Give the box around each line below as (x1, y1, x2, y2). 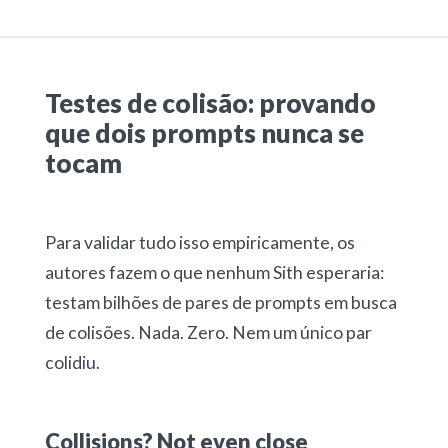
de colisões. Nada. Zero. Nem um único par (44, 322, 372, 344)
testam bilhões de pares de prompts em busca (44, 292, 397, 314)
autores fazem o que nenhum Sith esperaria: (44, 262, 384, 284)
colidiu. (44, 352, 100, 374)
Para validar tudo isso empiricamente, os (44, 232, 355, 254)
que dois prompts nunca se (44, 117, 364, 150)
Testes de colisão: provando (44, 87, 376, 120)
